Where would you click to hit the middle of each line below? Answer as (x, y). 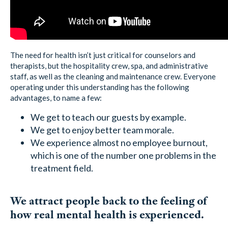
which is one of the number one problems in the (123, 155)
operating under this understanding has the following (100, 87)
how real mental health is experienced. (107, 214)
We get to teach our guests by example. (108, 117)
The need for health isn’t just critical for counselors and (103, 55)
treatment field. (62, 168)
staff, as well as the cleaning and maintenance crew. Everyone (113, 77)
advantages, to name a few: (56, 98)
